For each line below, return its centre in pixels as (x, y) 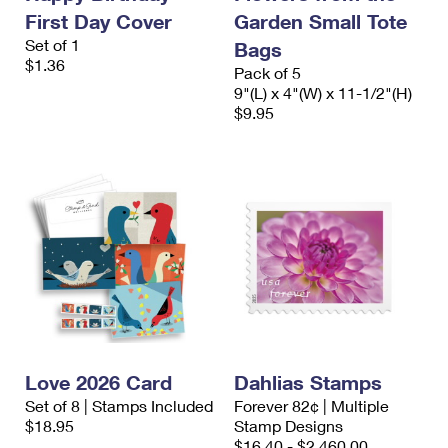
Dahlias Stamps (308, 382)
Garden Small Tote (320, 21)
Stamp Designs (288, 425)
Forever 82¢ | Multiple (311, 405)
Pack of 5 (267, 72)
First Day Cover (98, 21)
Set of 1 (52, 44)
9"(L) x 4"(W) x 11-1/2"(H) (323, 92)
